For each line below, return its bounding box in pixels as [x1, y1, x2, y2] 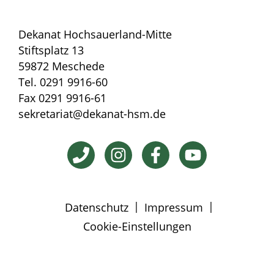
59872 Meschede [18, 59, 105, 74]
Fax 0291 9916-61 [18, 91, 106, 106]
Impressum [144, 200, 203, 215]
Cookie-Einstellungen [83, 219, 191, 234]
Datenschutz [65, 200, 128, 215]
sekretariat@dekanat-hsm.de [18, 106, 166, 122]
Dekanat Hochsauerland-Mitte [18, 27, 172, 42]
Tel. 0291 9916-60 [18, 75, 108, 90]
